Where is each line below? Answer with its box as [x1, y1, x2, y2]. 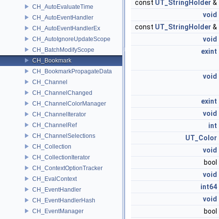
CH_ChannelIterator [32, 110, 86, 118]
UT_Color [185, 134, 217, 142]
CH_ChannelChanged [32, 89, 92, 96]
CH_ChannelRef [32, 121, 77, 129]
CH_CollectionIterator [32, 153, 90, 161]
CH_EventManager [32, 207, 84, 215]
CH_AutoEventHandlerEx [32, 24, 100, 32]
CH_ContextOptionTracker [32, 164, 103, 172]
